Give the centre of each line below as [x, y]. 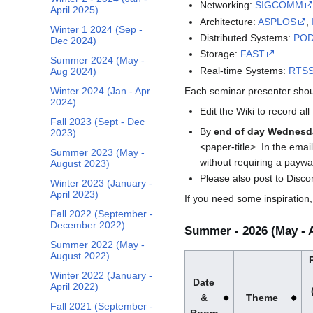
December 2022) [88, 225]
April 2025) [74, 10]
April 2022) [74, 287]
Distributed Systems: [247, 38]
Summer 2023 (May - [97, 153]
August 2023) [80, 164]
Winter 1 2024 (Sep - [96, 30]
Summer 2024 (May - [97, 60]
